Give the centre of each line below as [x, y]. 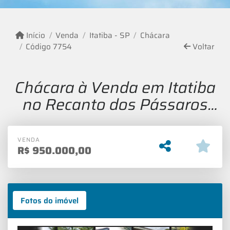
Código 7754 [49, 46]
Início [35, 35]
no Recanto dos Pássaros [115, 104]
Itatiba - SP [109, 35]
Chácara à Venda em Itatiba [115, 87]
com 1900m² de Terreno [115, 121]
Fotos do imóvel [49, 200]
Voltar [202, 46]
